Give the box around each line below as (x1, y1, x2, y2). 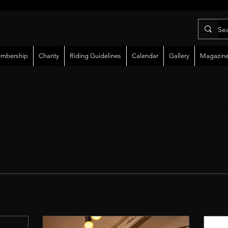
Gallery (169, 52, 189, 60)
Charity (39, 52, 59, 60)
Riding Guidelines (70, 52, 121, 60)
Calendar (132, 52, 158, 60)
